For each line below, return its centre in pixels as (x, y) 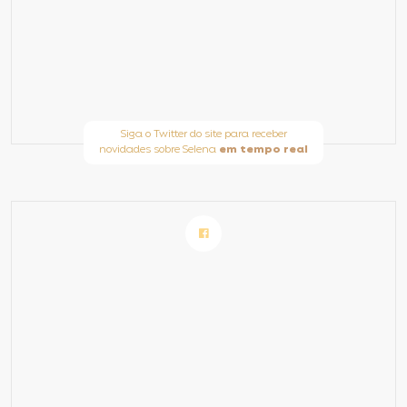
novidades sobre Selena (159, 150)
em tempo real (263, 150)
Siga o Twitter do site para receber (203, 134)
